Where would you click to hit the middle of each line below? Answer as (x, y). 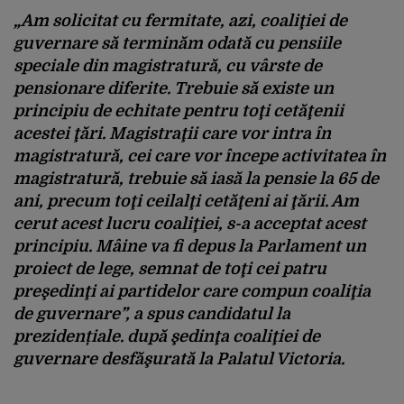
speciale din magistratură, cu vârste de (168, 65)
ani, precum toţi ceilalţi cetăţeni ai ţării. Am (186, 201)
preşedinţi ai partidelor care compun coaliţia (192, 291)
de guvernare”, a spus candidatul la (152, 313)
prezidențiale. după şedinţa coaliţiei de (167, 336)
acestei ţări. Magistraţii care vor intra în (172, 133)
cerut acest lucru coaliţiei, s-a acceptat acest (190, 223)
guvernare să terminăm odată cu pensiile (177, 43)
